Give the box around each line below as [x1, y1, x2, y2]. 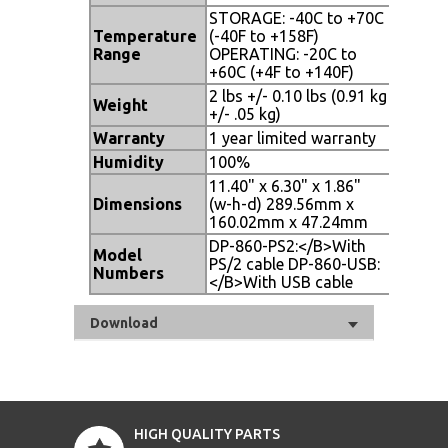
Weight [93, 95, 148, 114]
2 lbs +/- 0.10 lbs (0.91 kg [209, 86, 387, 105]
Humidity [93, 152, 164, 171]
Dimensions [93, 194, 182, 213]
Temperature [93, 26, 197, 45]
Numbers [93, 263, 164, 282]
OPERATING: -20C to [209, 44, 357, 63]
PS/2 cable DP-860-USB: [209, 254, 380, 273]
